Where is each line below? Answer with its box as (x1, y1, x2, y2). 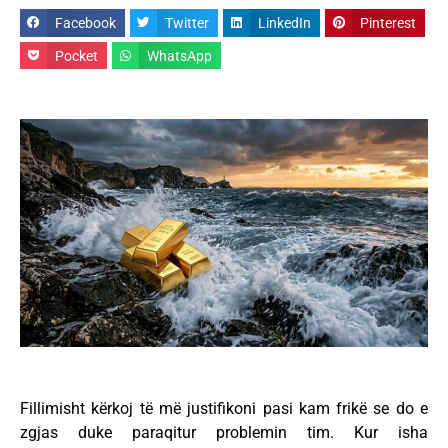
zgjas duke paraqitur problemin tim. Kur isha (20, 423, 428, 443)
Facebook (55, 14, 117, 31)
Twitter (165, 14, 210, 31)
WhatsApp (147, 47, 213, 64)
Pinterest (360, 14, 417, 31)
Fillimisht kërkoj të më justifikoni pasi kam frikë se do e (20, 399, 428, 419)
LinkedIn (258, 14, 312, 31)
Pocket (55, 47, 99, 64)
